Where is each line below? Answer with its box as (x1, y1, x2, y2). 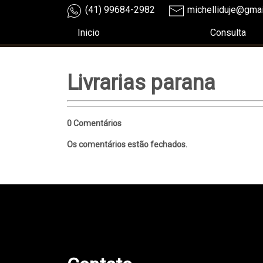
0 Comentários (67, 119, 122, 128)
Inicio (77, 27, 100, 38)
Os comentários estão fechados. (67, 140, 187, 149)
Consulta (210, 27, 246, 38)
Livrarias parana (67, 70, 215, 95)
